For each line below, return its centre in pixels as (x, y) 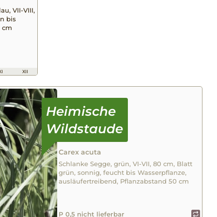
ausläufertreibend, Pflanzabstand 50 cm (124, 181)
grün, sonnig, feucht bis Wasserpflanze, (123, 173)
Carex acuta (80, 152)
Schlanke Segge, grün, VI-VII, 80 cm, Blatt (126, 164)
